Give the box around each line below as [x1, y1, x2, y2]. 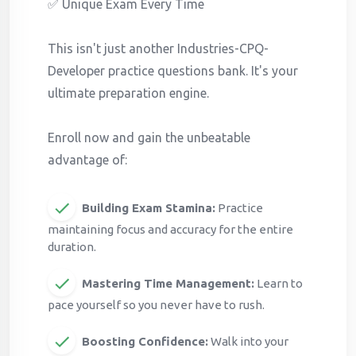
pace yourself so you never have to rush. [48, 297, 265, 311]
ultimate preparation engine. [48, 85, 209, 100]
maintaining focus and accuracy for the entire [48, 222, 293, 236]
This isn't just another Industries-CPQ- [48, 41, 269, 56]
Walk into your [208, 334, 288, 348]
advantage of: [48, 152, 127, 167]
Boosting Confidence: [82, 334, 208, 348]
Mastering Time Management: [82, 276, 254, 290]
